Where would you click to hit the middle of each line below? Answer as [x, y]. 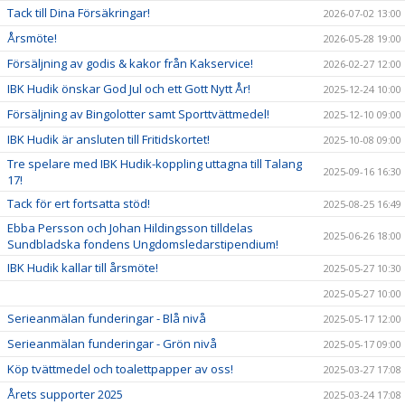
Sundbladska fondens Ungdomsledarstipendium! [143, 245]
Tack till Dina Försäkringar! [79, 13]
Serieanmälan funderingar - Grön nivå [112, 344]
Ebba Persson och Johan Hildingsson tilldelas [130, 228]
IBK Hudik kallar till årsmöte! [83, 268]
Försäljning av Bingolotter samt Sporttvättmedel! [138, 114]
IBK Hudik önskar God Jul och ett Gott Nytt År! [129, 89]
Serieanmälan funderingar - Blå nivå [107, 319]
